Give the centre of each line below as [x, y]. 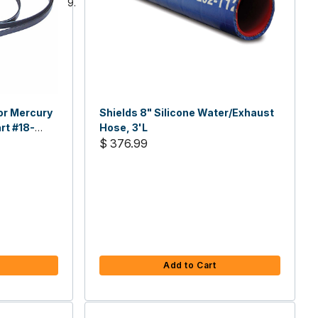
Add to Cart [190, 265]
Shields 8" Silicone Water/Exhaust [186, 112]
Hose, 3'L [123, 127]
